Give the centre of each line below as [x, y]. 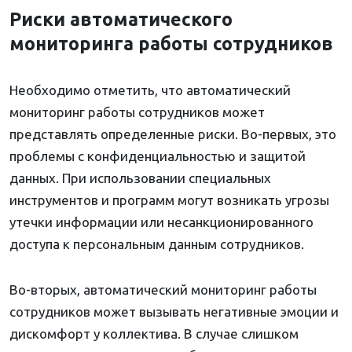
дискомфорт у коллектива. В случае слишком [154, 334]
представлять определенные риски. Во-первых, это [173, 134]
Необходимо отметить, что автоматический [150, 90]
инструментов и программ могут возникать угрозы [169, 200]
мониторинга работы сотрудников [171, 44]
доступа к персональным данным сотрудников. [157, 244]
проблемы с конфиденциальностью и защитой [158, 156]
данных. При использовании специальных [140, 178]
